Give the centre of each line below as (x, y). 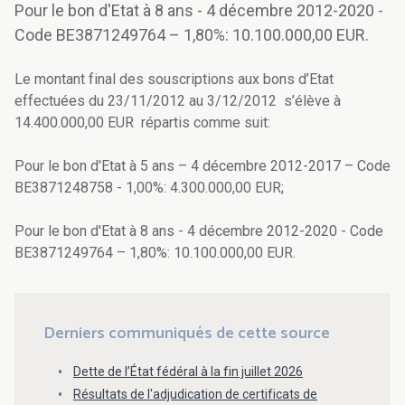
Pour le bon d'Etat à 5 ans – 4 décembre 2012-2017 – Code (202, 166)
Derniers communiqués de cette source (187, 334)
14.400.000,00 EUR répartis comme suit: (142, 123)
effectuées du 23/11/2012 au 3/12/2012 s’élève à (178, 101)
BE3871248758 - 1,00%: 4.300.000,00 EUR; (149, 188)
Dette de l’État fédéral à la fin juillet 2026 (188, 372)
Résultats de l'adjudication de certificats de (195, 394)
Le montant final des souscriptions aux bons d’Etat (174, 80)
